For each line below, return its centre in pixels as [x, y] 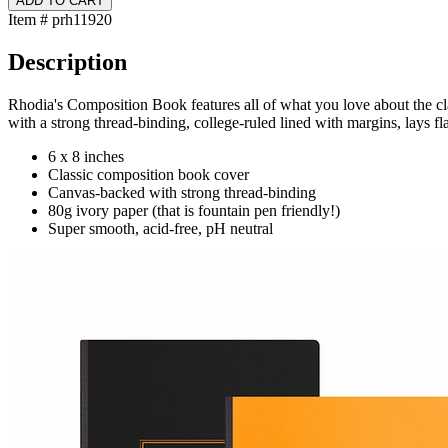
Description [67, 62]
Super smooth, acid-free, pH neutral [160, 229]
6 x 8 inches [86, 157]
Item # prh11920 [60, 20]
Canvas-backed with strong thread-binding [182, 193]
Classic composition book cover [148, 175]
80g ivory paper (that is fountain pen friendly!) [194, 211]
